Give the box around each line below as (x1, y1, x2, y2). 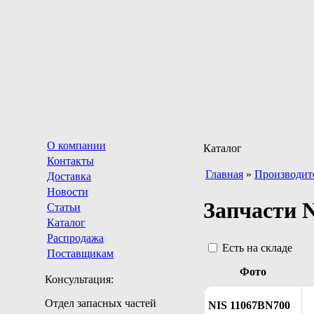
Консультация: (45, 273, 114, 285)
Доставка (47, 170, 91, 182)
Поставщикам (47, 247, 114, 259)
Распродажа (47, 232, 104, 244)
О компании (47, 139, 106, 151)
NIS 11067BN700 (208, 299, 290, 311)
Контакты (47, 155, 94, 167)
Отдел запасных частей (45, 297, 156, 309)
